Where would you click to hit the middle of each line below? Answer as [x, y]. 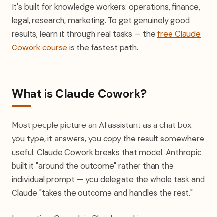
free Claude [179, 34]
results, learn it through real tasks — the [85, 34]
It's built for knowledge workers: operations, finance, [106, 7]
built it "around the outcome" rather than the [93, 166]
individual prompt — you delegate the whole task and [108, 179]
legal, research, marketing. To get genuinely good [101, 20]
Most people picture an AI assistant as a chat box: [102, 125]
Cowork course [39, 47]
